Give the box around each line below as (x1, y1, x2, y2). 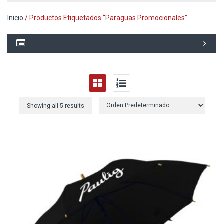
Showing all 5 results (26, 102, 84, 109)
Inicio (7, 13, 23, 22)
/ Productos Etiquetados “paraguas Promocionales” (23, 13, 187, 22)
